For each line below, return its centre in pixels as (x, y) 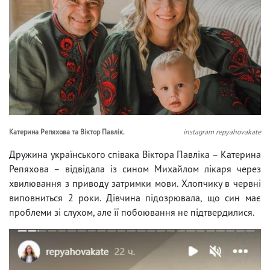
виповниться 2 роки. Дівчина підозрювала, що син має (135, 197)
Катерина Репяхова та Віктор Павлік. (67, 131)
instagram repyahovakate (222, 131)
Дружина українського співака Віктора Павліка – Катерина (135, 154)
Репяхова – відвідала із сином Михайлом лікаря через (135, 168)
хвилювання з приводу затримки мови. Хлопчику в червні (135, 183)
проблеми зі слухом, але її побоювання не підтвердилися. (132, 212)
